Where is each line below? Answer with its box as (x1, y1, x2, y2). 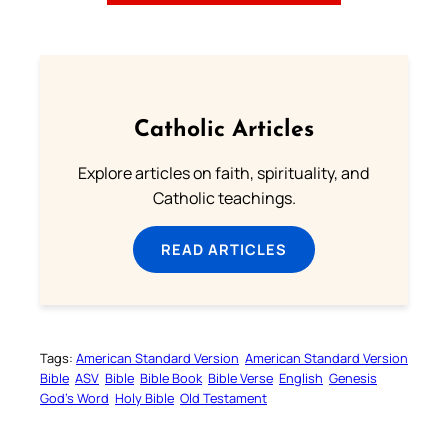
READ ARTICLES (161, 238, 287, 259)
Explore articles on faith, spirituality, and (78, 161, 370, 184)
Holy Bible (115, 389, 174, 408)
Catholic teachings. (152, 186, 296, 209)
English (279, 369, 323, 388)
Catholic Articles (134, 118, 314, 142)
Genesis (329, 369, 377, 388)
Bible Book (140, 369, 202, 388)
